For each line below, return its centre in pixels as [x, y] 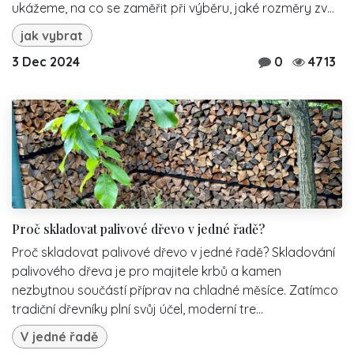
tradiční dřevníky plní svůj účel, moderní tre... [137, 309]
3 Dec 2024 [46, 62]
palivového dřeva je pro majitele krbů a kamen [147, 271]
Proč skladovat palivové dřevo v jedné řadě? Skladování [173, 252]
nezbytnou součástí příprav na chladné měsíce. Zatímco [175, 290]
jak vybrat [52, 35]
